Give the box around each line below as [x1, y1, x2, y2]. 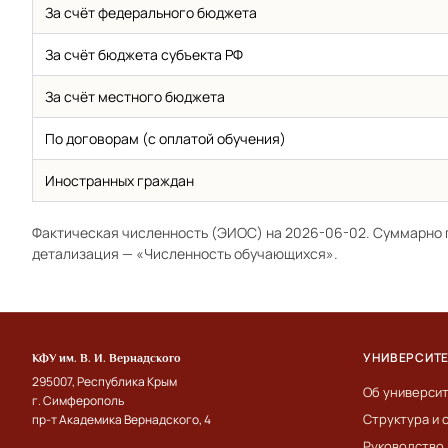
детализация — [32, 243, 136, 263]
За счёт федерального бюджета [45, 2, 257, 22]
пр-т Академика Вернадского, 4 [32, 410, 211, 428]
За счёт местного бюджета [45, 86, 225, 106]
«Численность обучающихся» [136, 243, 334, 263]
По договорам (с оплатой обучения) [45, 128, 286, 148]
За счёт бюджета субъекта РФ [45, 44, 243, 64]
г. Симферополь [32, 391, 124, 409]
